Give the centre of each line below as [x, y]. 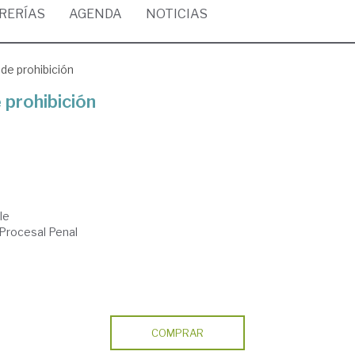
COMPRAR [177, 333]
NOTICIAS [177, 14]
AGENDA [95, 14]
